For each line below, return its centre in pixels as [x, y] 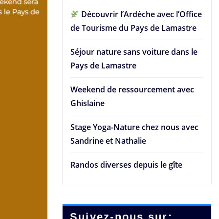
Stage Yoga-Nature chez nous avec [134, 127]
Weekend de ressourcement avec [132, 90]
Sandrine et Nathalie [108, 141]
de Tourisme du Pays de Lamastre [133, 28]
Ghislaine [88, 103]
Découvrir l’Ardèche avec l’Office [141, 14]
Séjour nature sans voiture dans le [134, 52]
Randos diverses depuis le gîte [126, 165]
